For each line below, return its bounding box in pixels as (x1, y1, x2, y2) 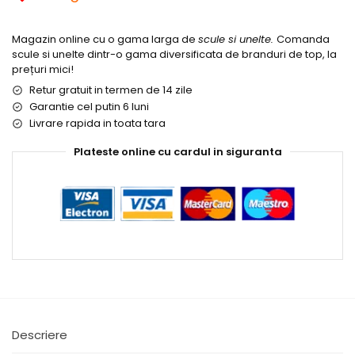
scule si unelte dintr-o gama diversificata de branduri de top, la (12, 46, 337, 62)
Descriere (12, 326, 67, 343)
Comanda (277, 31, 330, 47)
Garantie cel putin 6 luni (29, 98, 149, 114)
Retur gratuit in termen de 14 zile (29, 82, 193, 97)
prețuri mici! (12, 61, 74, 77)
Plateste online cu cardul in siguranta (73, 143, 282, 159)
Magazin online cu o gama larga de (12, 31, 198, 47)
